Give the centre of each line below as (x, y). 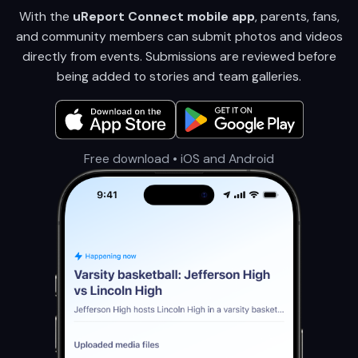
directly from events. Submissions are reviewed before (179, 56)
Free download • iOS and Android (179, 159)
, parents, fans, (297, 16)
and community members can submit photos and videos (179, 36)
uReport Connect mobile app (163, 16)
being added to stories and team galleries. (179, 76)
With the (44, 16)
